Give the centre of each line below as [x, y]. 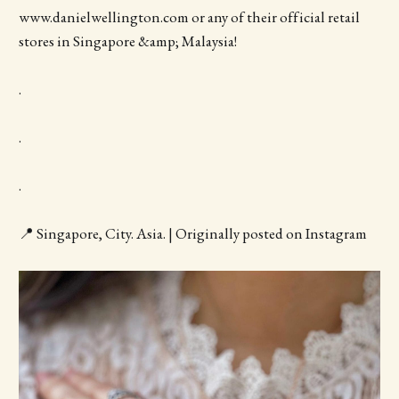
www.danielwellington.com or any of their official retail [189, 16]
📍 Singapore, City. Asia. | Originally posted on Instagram [192, 234]
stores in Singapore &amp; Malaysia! [127, 41]
